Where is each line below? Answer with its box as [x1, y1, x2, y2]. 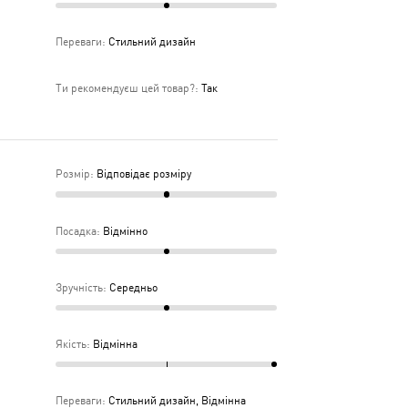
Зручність [56, 280, 104, 294]
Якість [56, 338, 87, 351]
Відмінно [102, 224, 148, 238]
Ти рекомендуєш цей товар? [56, 81, 196, 95]
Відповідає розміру [96, 168, 191, 181]
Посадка [56, 224, 97, 238]
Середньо [108, 280, 158, 294]
